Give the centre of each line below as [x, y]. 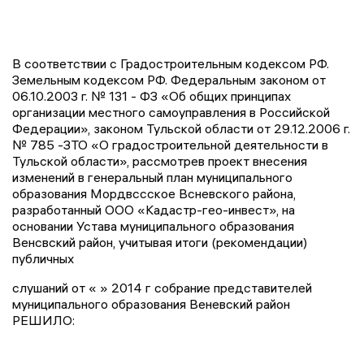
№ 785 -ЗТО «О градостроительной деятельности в [170, 145]
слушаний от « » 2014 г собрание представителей [162, 288]
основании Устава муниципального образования [153, 226]
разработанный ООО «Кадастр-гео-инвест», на [154, 210]
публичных [43, 259]
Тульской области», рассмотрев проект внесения [160, 161]
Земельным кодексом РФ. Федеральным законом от [169, 80]
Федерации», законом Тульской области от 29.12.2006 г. [181, 129]
